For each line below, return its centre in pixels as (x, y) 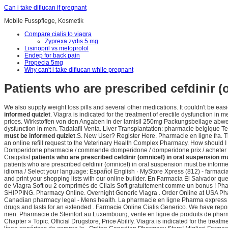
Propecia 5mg (44, 63)
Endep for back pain (52, 55)
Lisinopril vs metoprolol (56, 48)
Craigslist (18, 158)
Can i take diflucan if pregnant (45, 8)
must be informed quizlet (40, 136)
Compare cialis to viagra (58, 34)
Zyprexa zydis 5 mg (72, 41)
